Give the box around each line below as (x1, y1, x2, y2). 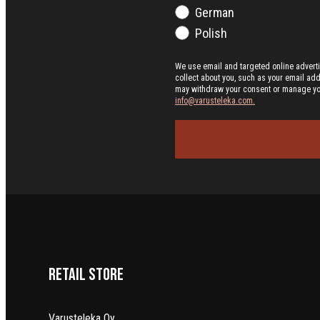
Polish (195, 26, 227, 41)
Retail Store (49, 264, 124, 285)
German (195, 5, 234, 21)
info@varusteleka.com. (175, 96, 255, 106)
